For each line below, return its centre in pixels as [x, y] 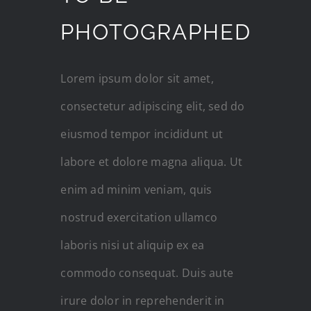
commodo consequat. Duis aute [147, 272]
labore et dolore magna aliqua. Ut [152, 161]
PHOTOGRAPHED [156, 32]
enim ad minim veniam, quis [136, 189]
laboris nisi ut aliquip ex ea [133, 245]
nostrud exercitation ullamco [139, 217]
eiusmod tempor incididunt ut [142, 134]
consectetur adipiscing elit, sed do [153, 106]
